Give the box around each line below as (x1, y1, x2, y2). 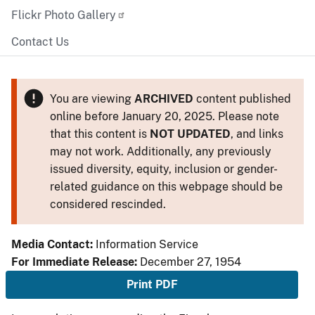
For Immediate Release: (11, 255, 140, 269)
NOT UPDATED (149, 127, 231, 141)
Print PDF (126, 278, 178, 291)
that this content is (49, 127, 150, 141)
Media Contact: (11, 238, 96, 251)
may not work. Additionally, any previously (49, 145, 271, 158)
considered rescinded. (49, 198, 166, 211)
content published (193, 92, 291, 105)
